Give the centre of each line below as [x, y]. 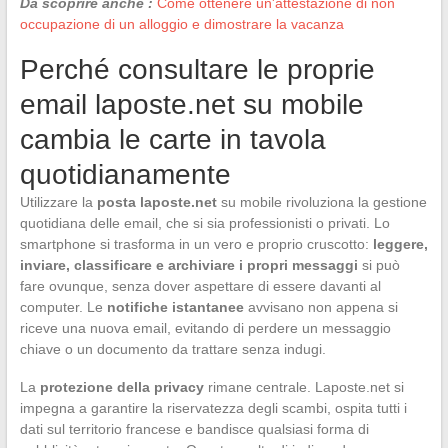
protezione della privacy [121, 386]
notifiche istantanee [175, 306]
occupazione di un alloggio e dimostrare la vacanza [181, 23]
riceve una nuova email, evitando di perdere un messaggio [205, 327]
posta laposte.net [156, 201]
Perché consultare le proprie [197, 69]
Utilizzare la [58, 201]
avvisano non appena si [320, 306]
